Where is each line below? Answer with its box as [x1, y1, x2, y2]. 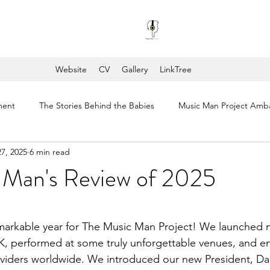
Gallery [121, 64, 148, 75]
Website [55, 64, 87, 75]
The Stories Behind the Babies [39, 99, 154, 111]
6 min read [30, 146, 70, 157]
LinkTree [159, 64, 192, 75]
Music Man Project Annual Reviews [100, 148, 230, 159]
